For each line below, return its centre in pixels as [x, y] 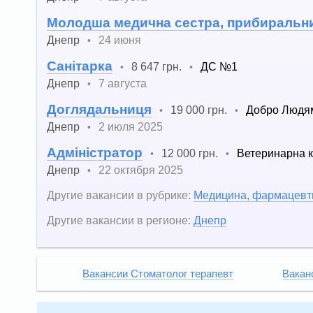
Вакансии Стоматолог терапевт [158, 274]
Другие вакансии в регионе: [119, 220]
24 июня [120, 40]
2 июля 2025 [131, 127]
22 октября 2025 [141, 170]
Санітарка [80, 66]
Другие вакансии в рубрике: [119, 195]
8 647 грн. [156, 67]
